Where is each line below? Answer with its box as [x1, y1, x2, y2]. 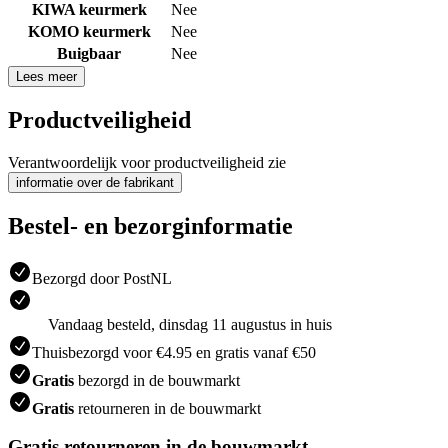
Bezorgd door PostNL [32, 269, 172, 287]
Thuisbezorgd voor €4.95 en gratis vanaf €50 [32, 343, 316, 361]
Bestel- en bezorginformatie [8, 212, 293, 239]
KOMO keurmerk [27, 22, 151, 40]
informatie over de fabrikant [16, 174, 174, 190]
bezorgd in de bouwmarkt [74, 371, 240, 389]
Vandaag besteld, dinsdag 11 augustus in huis [48, 315, 332, 333]
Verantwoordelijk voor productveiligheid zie [8, 153, 286, 171]
